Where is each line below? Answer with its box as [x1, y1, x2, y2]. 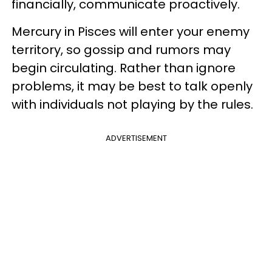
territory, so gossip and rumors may [12, 41, 231, 58]
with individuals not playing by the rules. [12, 96, 253, 113]
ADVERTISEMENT [105, 132, 167, 144]
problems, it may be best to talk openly [12, 78, 253, 95]
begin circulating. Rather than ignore [12, 59, 236, 76]
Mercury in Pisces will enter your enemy [12, 23, 250, 40]
